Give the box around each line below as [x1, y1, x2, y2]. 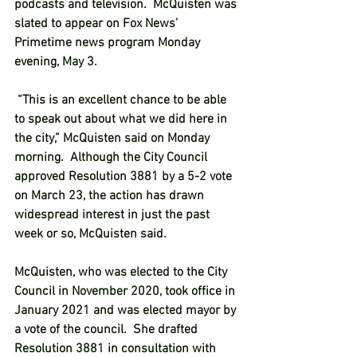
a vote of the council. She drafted [14, 322, 201, 338]
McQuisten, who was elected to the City [14, 265, 230, 280]
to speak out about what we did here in [14, 112, 230, 127]
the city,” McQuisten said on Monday [14, 131, 213, 147]
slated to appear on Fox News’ [14, 16, 181, 32]
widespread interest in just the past [14, 207, 213, 223]
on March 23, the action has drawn [14, 188, 207, 204]
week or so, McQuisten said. [14, 226, 170, 242]
